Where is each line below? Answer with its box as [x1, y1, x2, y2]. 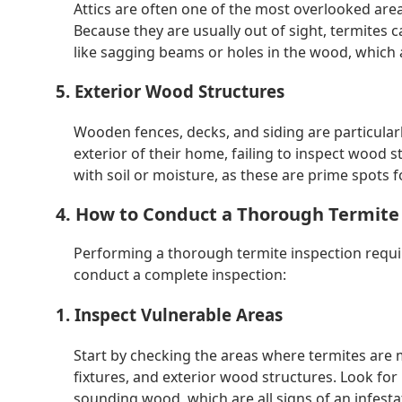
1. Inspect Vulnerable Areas [56, 303, 283, 327]
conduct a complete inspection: [74, 265, 286, 285]
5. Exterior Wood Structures [56, 80, 284, 103]
